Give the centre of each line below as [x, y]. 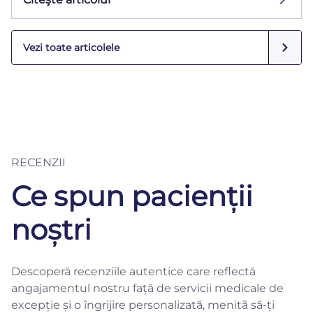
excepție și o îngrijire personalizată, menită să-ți [143, 305]
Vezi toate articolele [71, 48]
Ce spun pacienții [132, 196]
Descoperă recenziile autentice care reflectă [133, 271]
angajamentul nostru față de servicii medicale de [147, 288]
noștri [51, 230]
